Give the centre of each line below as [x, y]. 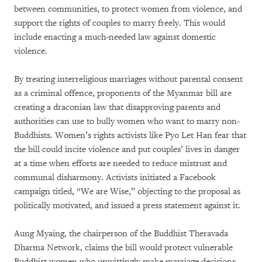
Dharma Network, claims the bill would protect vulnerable [123, 247]
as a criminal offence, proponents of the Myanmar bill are [123, 93]
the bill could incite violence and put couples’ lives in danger [127, 149]
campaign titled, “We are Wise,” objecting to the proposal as [127, 191]
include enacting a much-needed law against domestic [115, 37]
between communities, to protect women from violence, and [128, 9]
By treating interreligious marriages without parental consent [128, 79]
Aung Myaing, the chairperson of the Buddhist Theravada [121, 233]
